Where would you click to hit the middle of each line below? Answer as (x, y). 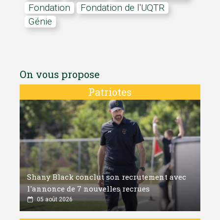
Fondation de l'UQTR (125, 8)
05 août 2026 (55, 199)
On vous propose (60, 74)
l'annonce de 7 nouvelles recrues (88, 188)
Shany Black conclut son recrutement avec (107, 177)
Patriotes (110, 92)
